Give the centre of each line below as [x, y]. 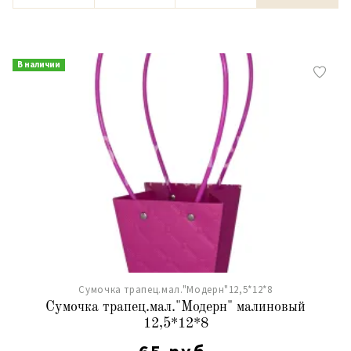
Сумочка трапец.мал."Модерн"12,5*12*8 [175, 289]
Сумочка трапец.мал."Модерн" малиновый [175, 307]
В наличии [39, 64]
